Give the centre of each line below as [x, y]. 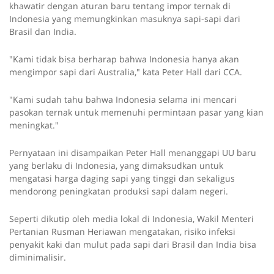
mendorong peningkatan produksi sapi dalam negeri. [119, 191]
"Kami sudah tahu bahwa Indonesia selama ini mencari [123, 100]
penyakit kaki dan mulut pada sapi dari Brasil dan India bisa [133, 245]
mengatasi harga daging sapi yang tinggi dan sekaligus [122, 179]
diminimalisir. [38, 257]
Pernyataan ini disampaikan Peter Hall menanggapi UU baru [133, 153]
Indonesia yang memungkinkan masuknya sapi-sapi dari [125, 19]
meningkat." [34, 125]
